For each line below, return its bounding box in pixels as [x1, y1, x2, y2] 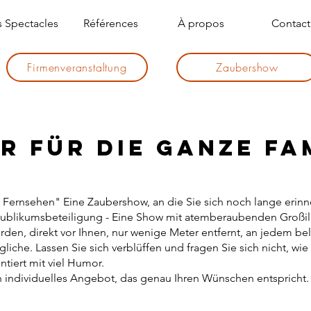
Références [83, 17, 138, 30]
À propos [177, 17, 224, 30]
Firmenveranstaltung [27, 60, 127, 75]
